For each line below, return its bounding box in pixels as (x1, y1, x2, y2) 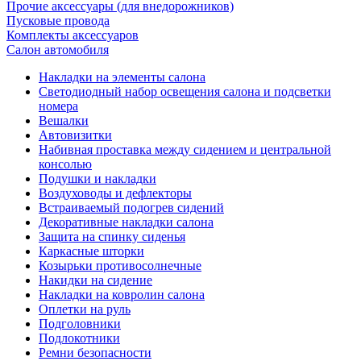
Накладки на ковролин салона (39, 288, 205, 301)
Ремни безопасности (39, 346, 151, 359)
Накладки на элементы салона (39, 70, 205, 84)
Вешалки (39, 114, 89, 127)
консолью (39, 157, 92, 171)
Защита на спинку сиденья (39, 230, 185, 243)
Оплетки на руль (39, 302, 131, 316)
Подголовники (39, 317, 121, 330)
